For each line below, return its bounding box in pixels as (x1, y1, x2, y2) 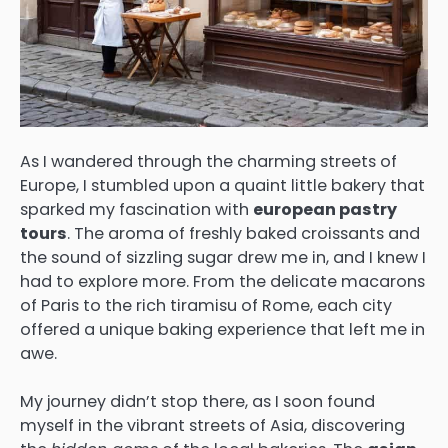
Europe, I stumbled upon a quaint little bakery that (20, 173, 425, 197)
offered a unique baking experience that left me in (20, 317, 425, 341)
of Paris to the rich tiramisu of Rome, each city (20, 293, 392, 317)
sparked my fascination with (20, 197, 253, 221)
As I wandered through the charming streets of (20, 149, 397, 173)
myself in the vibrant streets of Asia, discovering (20, 413, 405, 437)
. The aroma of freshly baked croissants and (67, 221, 420, 245)
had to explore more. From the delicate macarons (20, 269, 425, 293)
